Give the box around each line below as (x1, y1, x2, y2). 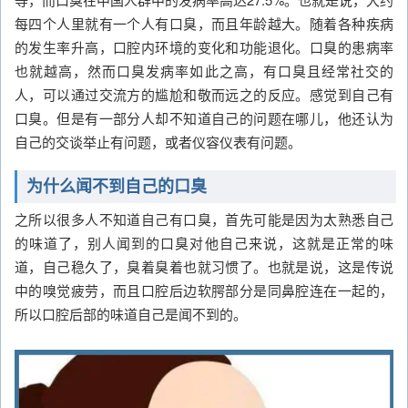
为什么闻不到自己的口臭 (26, 178, 207, 197)
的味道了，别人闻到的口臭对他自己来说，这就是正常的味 (15, 233, 393, 253)
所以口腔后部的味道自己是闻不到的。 (15, 304, 247, 324)
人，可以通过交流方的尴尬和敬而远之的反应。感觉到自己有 (15, 84, 393, 104)
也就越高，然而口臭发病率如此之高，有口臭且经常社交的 (15, 60, 393, 80)
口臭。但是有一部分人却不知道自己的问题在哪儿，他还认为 (15, 107, 393, 127)
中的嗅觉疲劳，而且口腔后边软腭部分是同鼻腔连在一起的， (15, 280, 393, 301)
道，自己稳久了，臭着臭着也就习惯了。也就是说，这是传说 (15, 257, 393, 277)
